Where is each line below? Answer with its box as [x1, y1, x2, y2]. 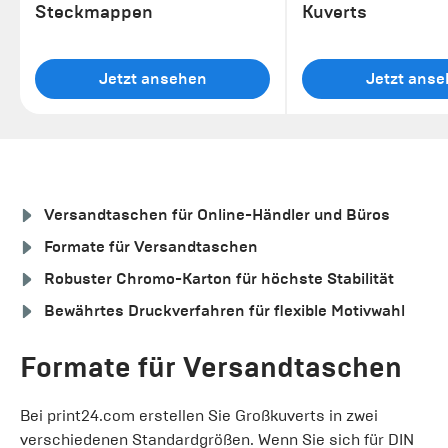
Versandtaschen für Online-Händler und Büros [44, 204, 390, 225]
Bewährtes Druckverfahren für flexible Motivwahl [44, 300, 405, 321]
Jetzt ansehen [98, 68, 207, 89]
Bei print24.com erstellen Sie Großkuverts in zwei [20, 405, 378, 425]
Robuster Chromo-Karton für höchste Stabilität [44, 268, 394, 289]
